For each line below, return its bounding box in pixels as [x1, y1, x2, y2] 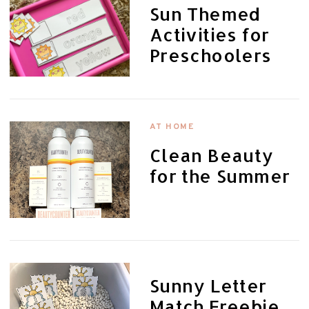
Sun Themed [149, 3, 261, 26]
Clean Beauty [149, 143, 274, 166]
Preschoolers [149, 44, 272, 67]
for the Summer [149, 164, 290, 187]
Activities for [149, 23, 270, 46]
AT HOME [149, 121, 195, 132]
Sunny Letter [149, 274, 267, 297]
